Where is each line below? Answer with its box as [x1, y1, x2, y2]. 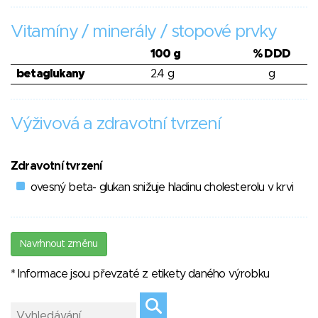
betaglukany [16, 68, 85, 80]
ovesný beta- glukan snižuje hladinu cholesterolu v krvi [31, 182, 294, 194]
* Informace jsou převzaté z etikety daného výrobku [11, 268, 270, 280]
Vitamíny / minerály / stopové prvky [11, 23, 277, 41]
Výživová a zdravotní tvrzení [11, 116, 221, 133]
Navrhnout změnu [20, 239, 98, 250]
